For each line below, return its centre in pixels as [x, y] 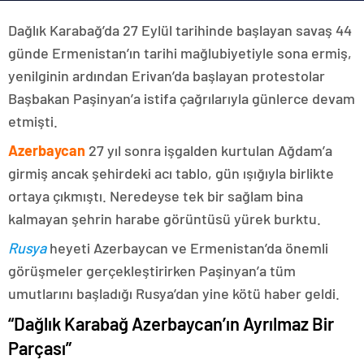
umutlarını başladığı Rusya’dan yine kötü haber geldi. [174, 293]
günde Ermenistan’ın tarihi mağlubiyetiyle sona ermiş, [180, 53]
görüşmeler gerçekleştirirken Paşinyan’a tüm [152, 271]
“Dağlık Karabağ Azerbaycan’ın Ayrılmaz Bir [171, 323]
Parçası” [40, 348]
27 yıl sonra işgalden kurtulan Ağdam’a [209, 150]
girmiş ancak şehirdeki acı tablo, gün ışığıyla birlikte [171, 173]
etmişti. [33, 121]
